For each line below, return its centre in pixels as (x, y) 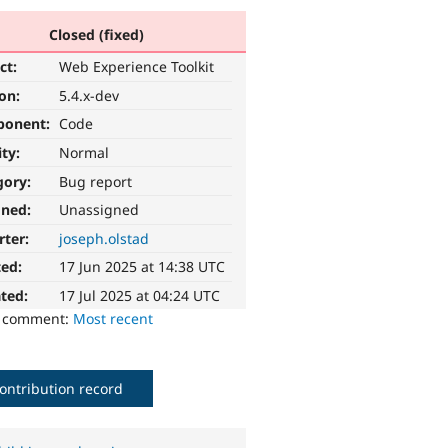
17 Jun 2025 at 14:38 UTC (142, 267)
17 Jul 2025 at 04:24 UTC (140, 296)
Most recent (113, 319)
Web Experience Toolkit (137, 67)
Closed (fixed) (96, 34)
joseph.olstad (104, 238)
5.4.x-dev (89, 95)
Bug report (96, 181)
